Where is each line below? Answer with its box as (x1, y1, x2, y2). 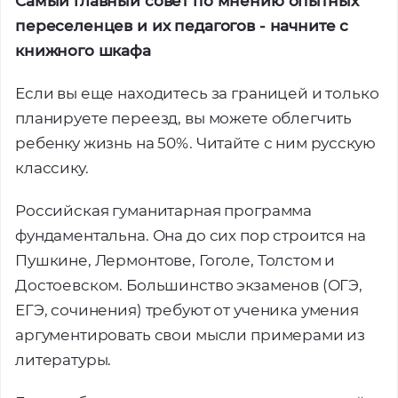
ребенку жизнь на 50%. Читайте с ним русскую (15, 134, 376, 152)
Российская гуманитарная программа (15, 202, 313, 219)
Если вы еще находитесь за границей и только (15, 84, 379, 102)
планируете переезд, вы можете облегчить (15, 109, 353, 127)
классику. (15, 159, 89, 177)
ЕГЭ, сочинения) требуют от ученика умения (15, 301, 359, 319)
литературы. (15, 351, 112, 369)
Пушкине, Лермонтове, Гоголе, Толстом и (15, 251, 336, 269)
